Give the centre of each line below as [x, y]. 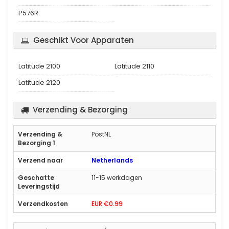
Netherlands [112, 160]
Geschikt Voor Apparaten [84, 40]
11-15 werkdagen [117, 177]
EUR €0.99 [107, 203]
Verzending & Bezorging [80, 109]
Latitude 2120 [39, 82]
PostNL [101, 134]
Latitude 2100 [39, 66]
